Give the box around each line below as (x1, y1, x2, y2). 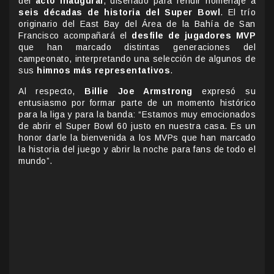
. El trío (220, 7, 256, 17)
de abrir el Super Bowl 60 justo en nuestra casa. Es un (18, 120, 256, 131)
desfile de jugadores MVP (131, 30, 256, 40)
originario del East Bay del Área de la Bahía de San (18, 18, 256, 29)
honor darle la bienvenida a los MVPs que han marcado (18, 132, 256, 143)
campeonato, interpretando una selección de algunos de (18, 53, 256, 64)
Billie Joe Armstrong (84, 86, 193, 96)
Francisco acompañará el (18, 30, 131, 40)
